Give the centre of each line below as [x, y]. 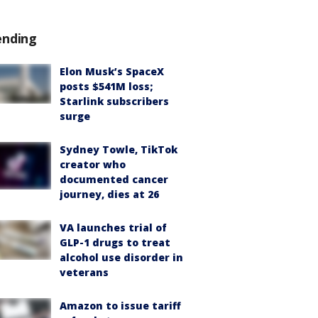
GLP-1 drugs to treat [115, 242]
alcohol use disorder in [121, 257]
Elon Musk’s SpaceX [112, 71]
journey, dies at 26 [109, 194]
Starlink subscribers [114, 101]
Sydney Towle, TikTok [119, 149]
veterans [84, 272]
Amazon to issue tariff [120, 306]
